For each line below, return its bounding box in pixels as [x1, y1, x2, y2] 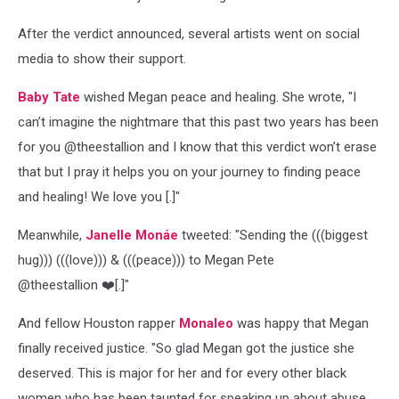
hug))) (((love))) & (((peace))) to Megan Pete [18, 251, 274, 268]
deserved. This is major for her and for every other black [18, 364, 346, 381]
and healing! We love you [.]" [18, 188, 180, 205]
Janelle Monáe [85, 226, 178, 243]
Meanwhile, [18, 226, 85, 243]
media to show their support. [18, 50, 186, 67]
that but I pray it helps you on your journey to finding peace [18, 163, 361, 180]
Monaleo [179, 314, 233, 331]
